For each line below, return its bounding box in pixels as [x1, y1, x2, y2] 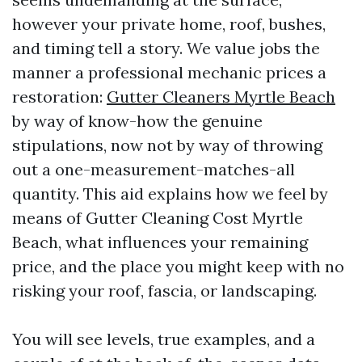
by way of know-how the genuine [12, 111, 263, 131]
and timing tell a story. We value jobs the [12, 38, 320, 58]
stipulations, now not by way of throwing [12, 135, 322, 155]
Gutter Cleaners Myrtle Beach [107, 86, 335, 107]
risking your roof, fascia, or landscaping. [12, 280, 317, 301]
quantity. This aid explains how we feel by [12, 183, 328, 204]
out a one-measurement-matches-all [12, 159, 295, 179]
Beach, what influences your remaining [12, 232, 308, 252]
